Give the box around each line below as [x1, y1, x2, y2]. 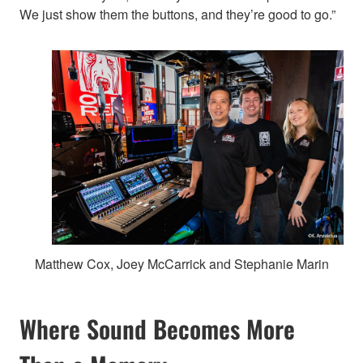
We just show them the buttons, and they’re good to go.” [19, 5, 335, 24]
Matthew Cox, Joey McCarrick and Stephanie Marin [34, 254, 329, 274]
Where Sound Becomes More [19, 310, 295, 347]
